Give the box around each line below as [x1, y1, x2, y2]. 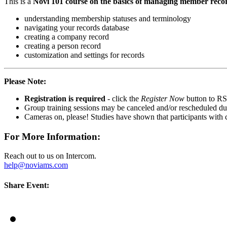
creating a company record [24, 32, 109, 41]
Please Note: [4, 77, 48, 86]
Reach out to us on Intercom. [4, 152, 96, 161]
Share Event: [4, 180, 49, 190]
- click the [105, 94, 141, 103]
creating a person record [24, 41, 103, 50]
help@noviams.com [4, 161, 68, 170]
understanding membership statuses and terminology [24, 14, 191, 23]
